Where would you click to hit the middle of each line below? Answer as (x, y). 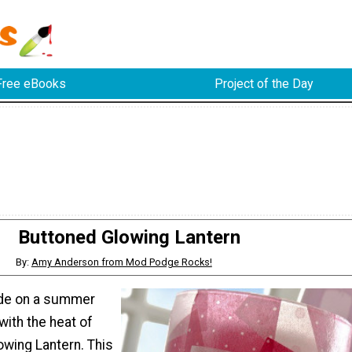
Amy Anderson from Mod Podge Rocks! (121, 262)
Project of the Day (264, 84)
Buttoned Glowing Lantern (129, 237)
